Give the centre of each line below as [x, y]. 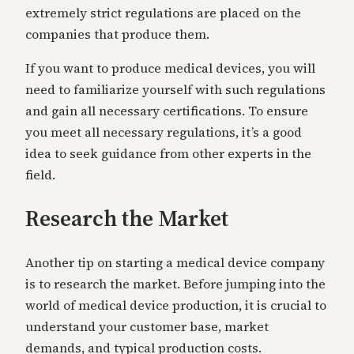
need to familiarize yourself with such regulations [175, 90]
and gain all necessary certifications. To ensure [167, 111]
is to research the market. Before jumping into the [175, 283]
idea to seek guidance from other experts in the [168, 154]
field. [40, 175]
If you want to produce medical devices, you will [170, 68]
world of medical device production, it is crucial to [176, 305]
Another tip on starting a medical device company [175, 262]
